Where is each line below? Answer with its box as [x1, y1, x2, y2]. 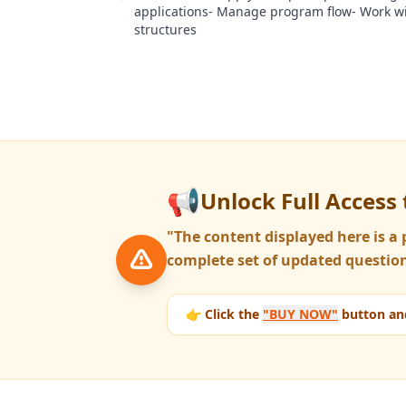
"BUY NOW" [263, 305, 338, 323]
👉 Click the [186, 305, 263, 323]
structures [134, 21, 197, 38]
